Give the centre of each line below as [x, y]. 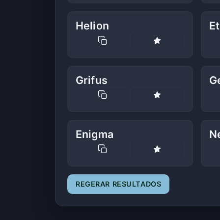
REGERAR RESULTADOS [119, 184]
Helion [92, 26]
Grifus [92, 80]
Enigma [95, 134]
